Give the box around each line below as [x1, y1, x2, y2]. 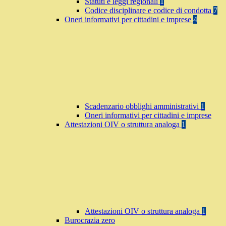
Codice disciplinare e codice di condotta [85, 6, 213, 15]
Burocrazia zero [65, 216, 115, 225]
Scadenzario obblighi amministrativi [85, 102, 201, 111]
